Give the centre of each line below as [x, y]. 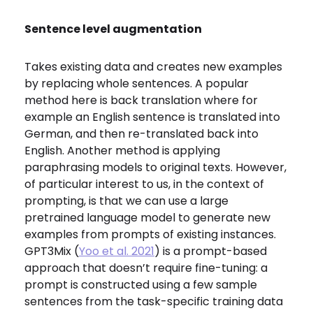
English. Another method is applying [122, 151]
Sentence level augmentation [113, 29]
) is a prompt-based [211, 251]
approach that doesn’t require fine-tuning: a [146, 268]
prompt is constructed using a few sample [141, 285]
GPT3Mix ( [52, 251]
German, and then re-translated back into [141, 134]
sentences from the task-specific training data [154, 301]
